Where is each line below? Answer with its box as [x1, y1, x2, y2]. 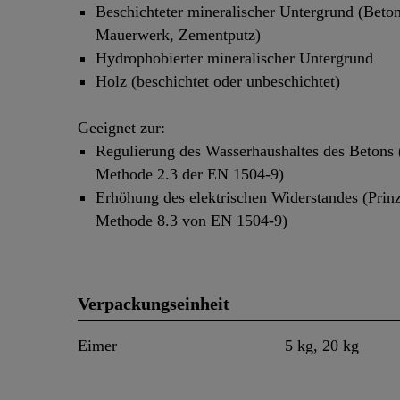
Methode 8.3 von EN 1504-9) [96, 212, 287, 230]
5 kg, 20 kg [285, 337, 359, 355]
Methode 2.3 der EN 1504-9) [96, 165, 284, 184]
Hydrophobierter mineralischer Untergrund [96, 49, 373, 68]
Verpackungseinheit [78, 294, 229, 314]
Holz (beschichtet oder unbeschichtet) [96, 72, 340, 91]
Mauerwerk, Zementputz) [96, 26, 261, 45]
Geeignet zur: [78, 119, 165, 137]
